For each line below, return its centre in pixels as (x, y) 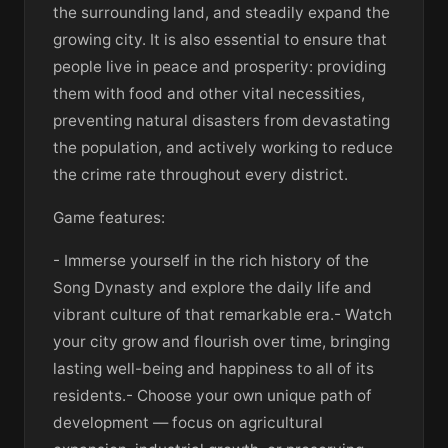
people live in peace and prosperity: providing (219, 66)
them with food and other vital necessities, (209, 93)
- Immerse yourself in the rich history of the (211, 260)
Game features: (109, 217)
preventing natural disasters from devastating (221, 120)
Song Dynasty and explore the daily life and (212, 287)
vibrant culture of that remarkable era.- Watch (222, 314)
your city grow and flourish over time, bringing (221, 341)
